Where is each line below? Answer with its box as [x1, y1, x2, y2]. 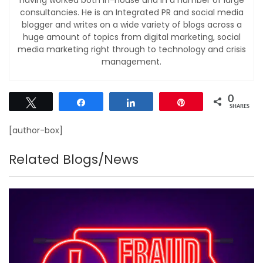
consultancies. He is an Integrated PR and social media [19, 6, 244, 18]
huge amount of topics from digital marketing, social [22, 31, 241, 43]
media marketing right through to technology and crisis [17, 43, 246, 55]
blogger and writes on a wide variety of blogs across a [21, 18, 242, 31]
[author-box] [9, 124, 63, 136]
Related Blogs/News [9, 150, 139, 168]
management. [102, 55, 161, 68]
